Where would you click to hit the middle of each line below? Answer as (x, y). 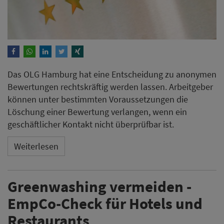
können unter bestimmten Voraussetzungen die (98, 99)
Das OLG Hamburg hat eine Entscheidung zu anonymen (112, 74)
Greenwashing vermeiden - (99, 186)
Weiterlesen (36, 146)
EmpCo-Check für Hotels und (105, 203)
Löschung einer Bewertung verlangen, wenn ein (97, 111)
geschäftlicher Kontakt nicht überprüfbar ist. (91, 124)
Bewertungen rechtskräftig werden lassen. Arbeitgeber (110, 86)
